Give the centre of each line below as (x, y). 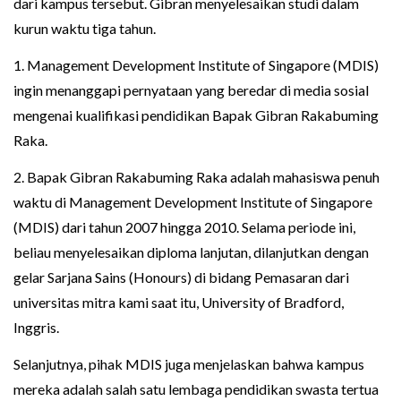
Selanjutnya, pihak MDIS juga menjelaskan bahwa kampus (189, 363)
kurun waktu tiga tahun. (85, 28)
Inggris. (36, 327)
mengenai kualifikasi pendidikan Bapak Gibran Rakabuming (196, 115)
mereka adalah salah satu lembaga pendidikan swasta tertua (196, 388)
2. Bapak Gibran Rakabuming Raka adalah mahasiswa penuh (196, 176)
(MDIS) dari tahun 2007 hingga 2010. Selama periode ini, (184, 226)
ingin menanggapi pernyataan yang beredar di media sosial (191, 90)
